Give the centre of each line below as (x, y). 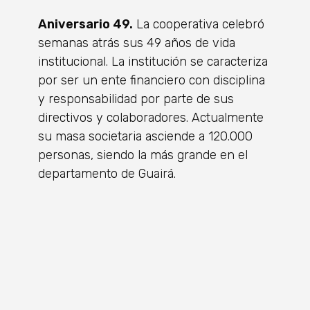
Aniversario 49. (85, 24)
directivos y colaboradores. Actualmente (151, 118)
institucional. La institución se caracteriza (153, 62)
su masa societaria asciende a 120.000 (145, 136)
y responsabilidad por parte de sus (136, 99)
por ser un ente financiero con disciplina (152, 80)
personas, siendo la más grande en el (143, 155)
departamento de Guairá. (107, 174)
